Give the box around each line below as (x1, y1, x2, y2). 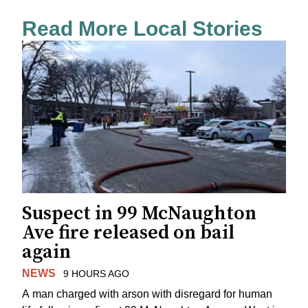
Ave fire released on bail (22, 220, 234, 245)
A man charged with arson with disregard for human (22, 288, 272, 300)
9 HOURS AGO (63, 267, 129, 279)
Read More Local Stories (22, 17, 263, 41)
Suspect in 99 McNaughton (22, 201, 256, 225)
